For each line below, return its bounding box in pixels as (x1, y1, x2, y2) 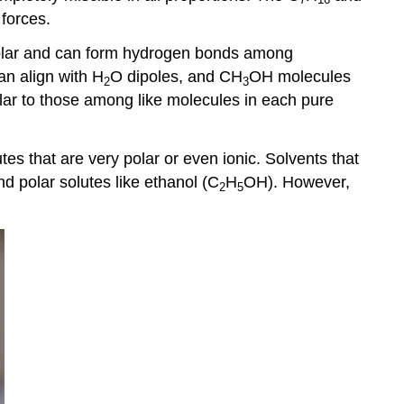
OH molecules (249, 68, 351, 87)
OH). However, (243, 173, 350, 192)
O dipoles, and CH (110, 68, 243, 87)
